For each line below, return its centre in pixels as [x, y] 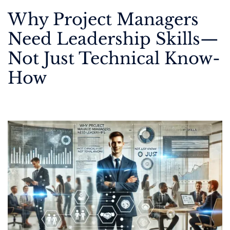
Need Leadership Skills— [113, 39]
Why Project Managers [103, 20]
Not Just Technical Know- [114, 59]
